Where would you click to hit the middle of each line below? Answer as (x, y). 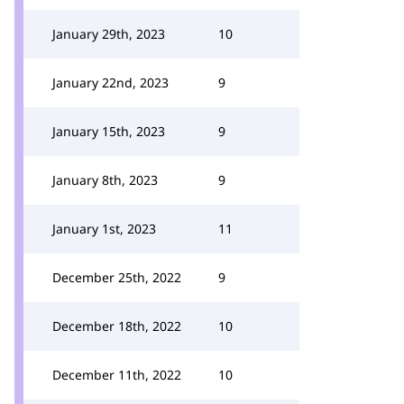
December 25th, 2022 (117, 277)
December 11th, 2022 (117, 375)
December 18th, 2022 (117, 326)
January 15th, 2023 (109, 131)
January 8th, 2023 (105, 180)
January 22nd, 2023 (110, 83)
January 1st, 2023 (104, 229)
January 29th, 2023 (109, 34)
